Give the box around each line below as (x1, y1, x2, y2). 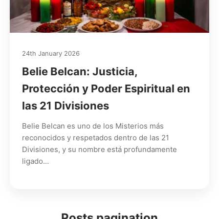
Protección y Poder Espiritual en (22, 82, 190, 95)
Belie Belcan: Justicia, (22, 65, 137, 78)
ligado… (22, 156, 49, 166)
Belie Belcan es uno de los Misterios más (22, 121, 164, 131)
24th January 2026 (22, 49, 80, 57)
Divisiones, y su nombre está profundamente (22, 144, 177, 154)
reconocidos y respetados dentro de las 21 (22, 132, 169, 142)
